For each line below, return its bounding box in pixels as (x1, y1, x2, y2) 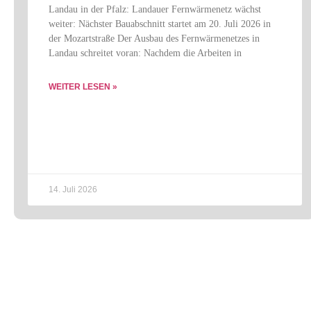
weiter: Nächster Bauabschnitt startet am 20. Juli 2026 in (49, 19, 271, 29)
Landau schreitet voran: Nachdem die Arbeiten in (49, 48, 242, 58)
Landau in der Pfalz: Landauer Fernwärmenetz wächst (49, 4, 261, 15)
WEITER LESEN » (49, 82, 117, 92)
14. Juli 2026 (49, 185, 97, 194)
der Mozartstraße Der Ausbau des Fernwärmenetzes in (49, 33, 260, 44)
